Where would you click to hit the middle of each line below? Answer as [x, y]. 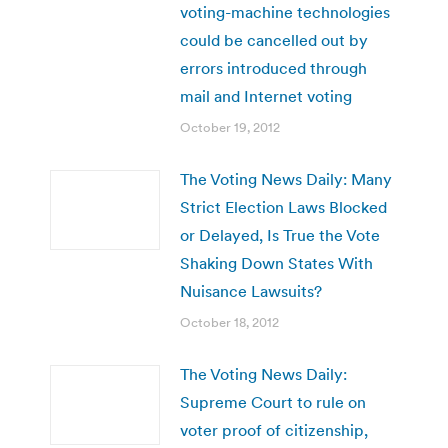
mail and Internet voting [266, 95]
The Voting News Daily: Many [286, 178]
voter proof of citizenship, [274, 429]
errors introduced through [273, 67]
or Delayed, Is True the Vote [280, 234]
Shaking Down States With [276, 262]
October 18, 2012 [229, 322]
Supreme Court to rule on [273, 401]
